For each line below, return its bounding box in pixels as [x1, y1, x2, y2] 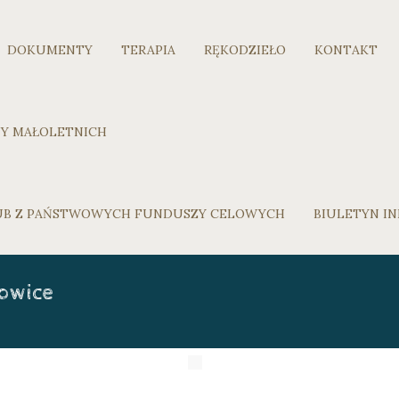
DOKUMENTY [7, 42, 93, 58]
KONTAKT [314, 42, 378, 58]
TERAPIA [121, 42, 175, 58]
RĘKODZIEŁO [204, 42, 286, 58]
